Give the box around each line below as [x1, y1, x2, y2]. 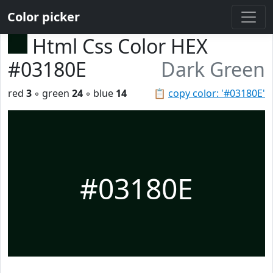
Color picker [7, 9, 80, 25]
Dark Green [161, 56, 265, 82]
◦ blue [83, 87, 116, 100]
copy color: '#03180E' [168, 87, 265, 100]
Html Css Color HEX [32, 33, 208, 59]
